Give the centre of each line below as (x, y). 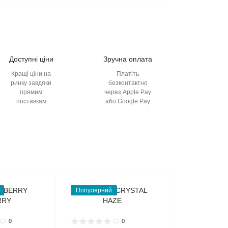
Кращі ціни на (31, 74)
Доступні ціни (31, 59)
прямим (31, 92)
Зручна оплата (128, 59)
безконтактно (128, 83)
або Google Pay (128, 102)
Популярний (94, 191)
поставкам (31, 102)
